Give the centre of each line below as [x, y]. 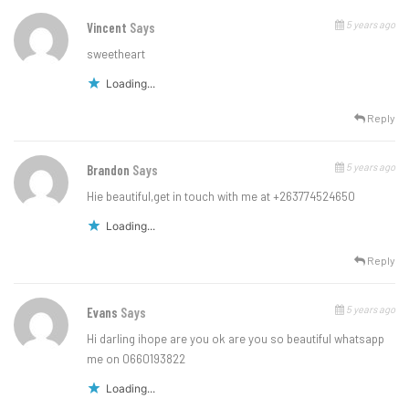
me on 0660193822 [136, 358]
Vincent [108, 27]
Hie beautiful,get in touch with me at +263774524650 [221, 196]
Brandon [110, 169]
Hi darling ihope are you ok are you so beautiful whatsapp [236, 338]
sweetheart [116, 53]
